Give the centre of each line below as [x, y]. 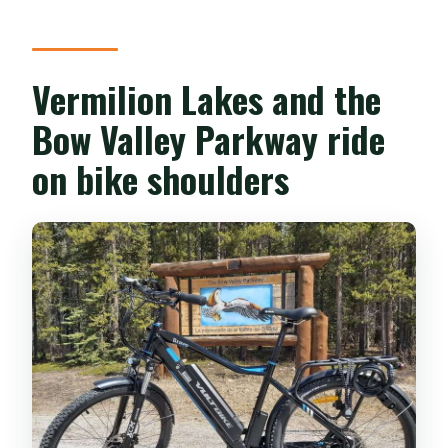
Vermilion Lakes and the [207, 98]
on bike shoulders [161, 178]
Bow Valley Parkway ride [209, 138]
